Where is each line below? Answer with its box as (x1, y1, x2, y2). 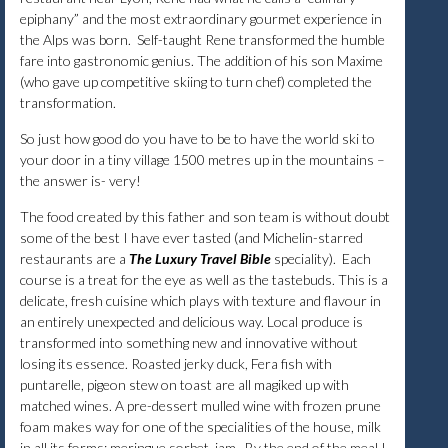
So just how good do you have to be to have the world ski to (20, 129, 375, 147)
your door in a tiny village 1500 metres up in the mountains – (20, 150, 385, 168)
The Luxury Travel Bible (129, 249, 274, 267)
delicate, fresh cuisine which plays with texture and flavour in (20, 291, 381, 309)
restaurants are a (20, 249, 129, 267)
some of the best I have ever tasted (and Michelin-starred (20, 228, 363, 246)
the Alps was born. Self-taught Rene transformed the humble (20, 30, 385, 48)
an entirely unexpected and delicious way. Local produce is (20, 312, 363, 330)
